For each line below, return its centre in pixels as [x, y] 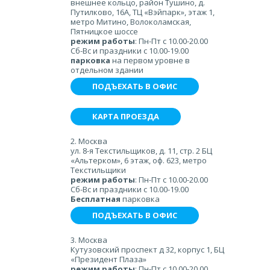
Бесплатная [96, 199]
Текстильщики [98, 170]
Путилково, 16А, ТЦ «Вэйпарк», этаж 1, [143, 12]
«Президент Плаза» [108, 259]
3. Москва [89, 240]
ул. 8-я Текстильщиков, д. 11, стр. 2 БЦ [141, 151]
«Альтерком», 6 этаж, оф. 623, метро [139, 160]
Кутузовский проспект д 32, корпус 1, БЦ [147, 250]
